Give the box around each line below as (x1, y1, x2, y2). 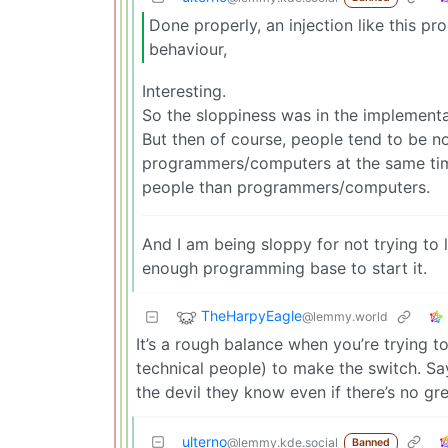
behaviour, (149, 39, 227, 60)
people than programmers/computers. (142, 176, 430, 197)
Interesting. (142, 80, 226, 101)
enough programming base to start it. (142, 257, 427, 278)
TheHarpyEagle (201, 307, 302, 325)
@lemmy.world (302, 309, 388, 325)
